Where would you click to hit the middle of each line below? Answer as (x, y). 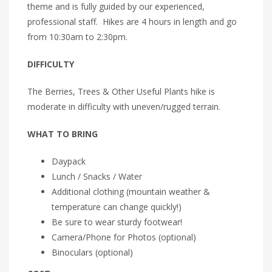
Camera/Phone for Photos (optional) (124, 237)
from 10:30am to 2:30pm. (77, 36)
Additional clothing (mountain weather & (131, 191)
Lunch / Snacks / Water (97, 176)
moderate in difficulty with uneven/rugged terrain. (124, 106)
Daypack (69, 161)
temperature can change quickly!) (117, 206)
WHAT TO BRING (63, 134)
